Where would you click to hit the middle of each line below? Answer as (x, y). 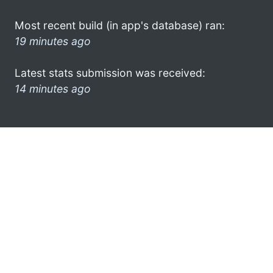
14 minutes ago (53, 88)
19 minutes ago (53, 41)
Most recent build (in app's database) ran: (120, 25)
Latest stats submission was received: (110, 73)
